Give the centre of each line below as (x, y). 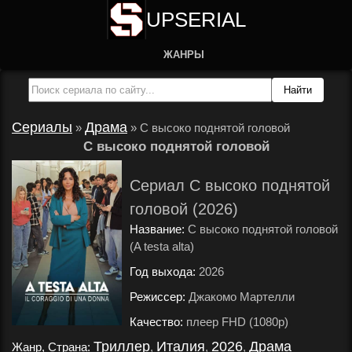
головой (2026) (184, 209)
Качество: (156, 322)
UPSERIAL (196, 19)
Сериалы (42, 127)
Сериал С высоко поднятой (230, 185)
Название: (157, 229)
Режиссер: (158, 297)
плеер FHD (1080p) (236, 322)
